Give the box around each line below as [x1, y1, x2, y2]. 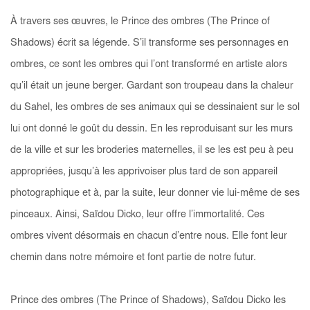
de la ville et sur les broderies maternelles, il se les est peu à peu [10, 145, 293, 156]
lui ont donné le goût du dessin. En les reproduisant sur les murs [10, 123, 293, 134]
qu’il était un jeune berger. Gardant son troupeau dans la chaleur [10, 80, 293, 91]
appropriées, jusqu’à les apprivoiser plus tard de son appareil [10, 166, 277, 177]
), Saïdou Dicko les [203, 295, 286, 306]
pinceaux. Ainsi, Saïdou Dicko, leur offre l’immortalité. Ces [10, 209, 264, 220]
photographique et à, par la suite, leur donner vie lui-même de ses [10, 188, 300, 199]
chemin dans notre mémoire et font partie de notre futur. [10, 252, 256, 263]
